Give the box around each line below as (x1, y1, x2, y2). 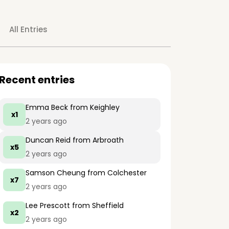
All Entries (9, 24, 48, 35)
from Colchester (85, 168, 147, 178)
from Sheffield (70, 200, 124, 211)
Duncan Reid (26, 135, 71, 145)
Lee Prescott (26, 200, 70, 211)
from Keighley (68, 102, 120, 112)
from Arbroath (71, 135, 124, 145)
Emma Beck (26, 102, 68, 112)
